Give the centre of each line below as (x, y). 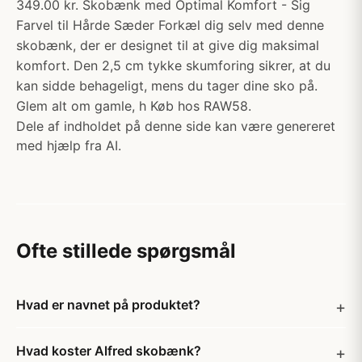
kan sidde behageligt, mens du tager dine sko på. (167, 86)
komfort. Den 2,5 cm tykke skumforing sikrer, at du (173, 65)
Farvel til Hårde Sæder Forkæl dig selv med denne (170, 25)
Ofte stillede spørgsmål (126, 251)
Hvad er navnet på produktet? (108, 305)
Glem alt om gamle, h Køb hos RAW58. (134, 106)
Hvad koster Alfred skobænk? (109, 351)
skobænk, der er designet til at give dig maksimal (168, 45)
